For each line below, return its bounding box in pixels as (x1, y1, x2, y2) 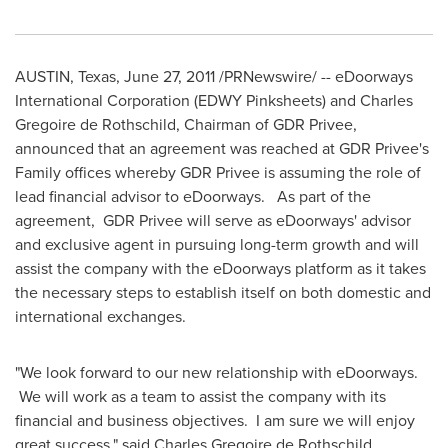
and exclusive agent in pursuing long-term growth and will (15, 233, 419, 256)
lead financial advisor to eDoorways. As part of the (15, 185, 371, 208)
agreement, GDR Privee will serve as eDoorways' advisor (15, 209, 411, 232)
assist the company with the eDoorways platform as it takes (15, 257, 426, 280)
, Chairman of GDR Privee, (176, 113, 357, 136)
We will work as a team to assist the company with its (15, 385, 386, 408)
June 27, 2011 (124, 65, 215, 88)
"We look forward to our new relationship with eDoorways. (15, 361, 418, 384)
